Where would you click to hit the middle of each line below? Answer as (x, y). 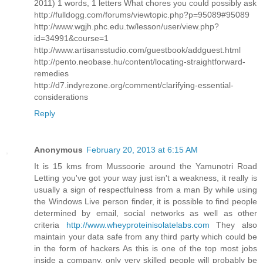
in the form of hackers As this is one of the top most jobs (146, 248)
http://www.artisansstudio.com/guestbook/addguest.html (137, 50)
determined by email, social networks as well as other (146, 213)
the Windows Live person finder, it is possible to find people (146, 201)
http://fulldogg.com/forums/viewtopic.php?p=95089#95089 (142, 14)
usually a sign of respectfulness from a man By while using (146, 189)
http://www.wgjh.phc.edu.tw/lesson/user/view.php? (127, 26)
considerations (61, 97)
